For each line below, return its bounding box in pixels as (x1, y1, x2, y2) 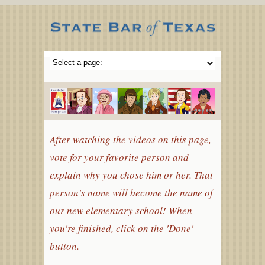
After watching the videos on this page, (50, 132, 211, 147)
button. (50, 239, 79, 253)
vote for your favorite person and (50, 150, 189, 164)
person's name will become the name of (50, 186, 213, 200)
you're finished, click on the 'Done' (50, 221, 193, 235)
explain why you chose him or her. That (50, 168, 213, 182)
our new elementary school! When (50, 203, 192, 218)
